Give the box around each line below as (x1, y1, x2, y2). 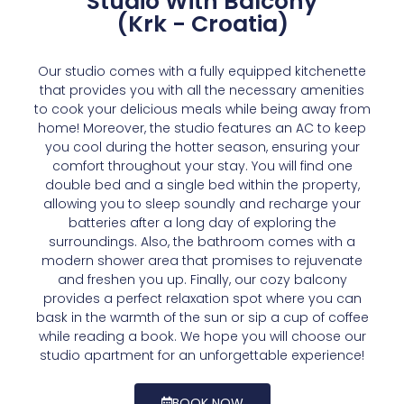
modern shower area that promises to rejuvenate (41, 251, 363, 270)
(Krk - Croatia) (115, 7, 289, 40)
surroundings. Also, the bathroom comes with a (49, 232, 355, 251)
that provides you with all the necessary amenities (40, 80, 364, 99)
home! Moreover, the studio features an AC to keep (38, 118, 366, 137)
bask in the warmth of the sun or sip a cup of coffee (35, 308, 369, 326)
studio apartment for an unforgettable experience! (40, 345, 364, 364)
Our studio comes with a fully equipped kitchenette (38, 61, 366, 80)
